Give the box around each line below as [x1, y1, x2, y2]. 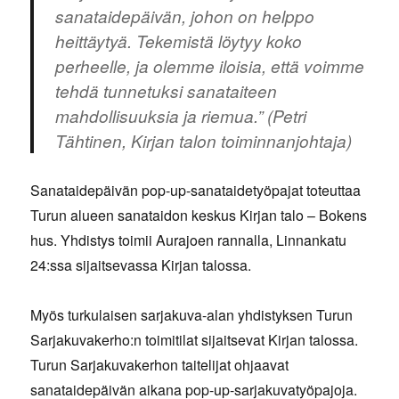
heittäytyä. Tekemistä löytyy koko [55, 29, 303, 53]
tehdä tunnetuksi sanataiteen [55, 79, 278, 103]
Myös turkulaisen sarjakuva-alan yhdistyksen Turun [30, 305, 354, 326]
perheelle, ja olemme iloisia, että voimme [55, 54, 365, 78]
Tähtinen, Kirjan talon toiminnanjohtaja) [55, 129, 353, 153]
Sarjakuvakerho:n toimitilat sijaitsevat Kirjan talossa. [30, 330, 359, 351]
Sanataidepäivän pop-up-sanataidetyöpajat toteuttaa [30, 180, 362, 201]
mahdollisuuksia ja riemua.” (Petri [55, 104, 307, 128]
